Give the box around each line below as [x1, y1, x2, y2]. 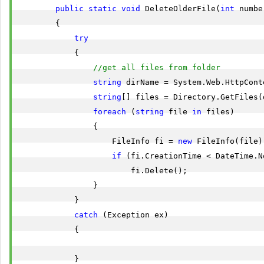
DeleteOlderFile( [140, 4, 220, 13]
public [55, 4, 84, 13]
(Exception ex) [98, 210, 169, 219]
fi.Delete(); [18, 166, 187, 175]
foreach [93, 107, 126, 116]
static [88, 4, 117, 13]
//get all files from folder [93, 63, 220, 72]
